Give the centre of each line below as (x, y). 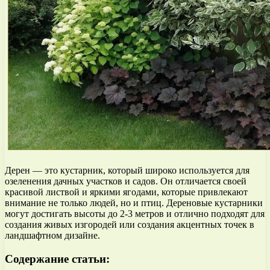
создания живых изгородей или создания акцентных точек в (130, 224)
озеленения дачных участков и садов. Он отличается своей (126, 181)
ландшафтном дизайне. (52, 235)
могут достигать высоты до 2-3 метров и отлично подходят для (135, 213)
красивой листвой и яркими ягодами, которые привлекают (126, 192)
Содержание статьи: (57, 259)
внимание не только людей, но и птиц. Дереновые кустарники (134, 202)
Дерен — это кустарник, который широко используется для (127, 170)
